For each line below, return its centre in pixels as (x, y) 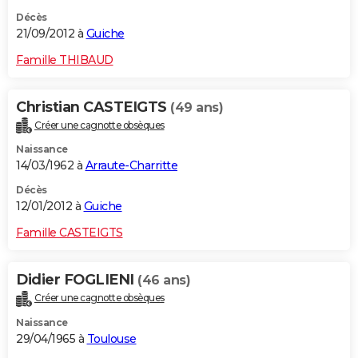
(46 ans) (164, 280)
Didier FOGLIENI (77, 280)
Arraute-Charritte (131, 166)
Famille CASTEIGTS (70, 233)
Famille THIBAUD (65, 60)
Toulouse (111, 339)
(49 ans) (197, 107)
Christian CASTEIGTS (93, 107)
